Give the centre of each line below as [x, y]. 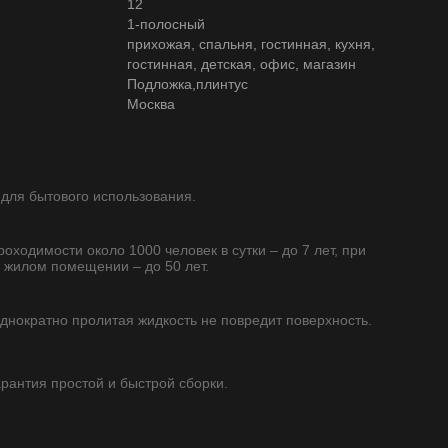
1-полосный [166, 24]
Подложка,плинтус [187, 84]
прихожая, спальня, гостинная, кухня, [251, 44]
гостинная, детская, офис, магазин [241, 64]
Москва [151, 104]
